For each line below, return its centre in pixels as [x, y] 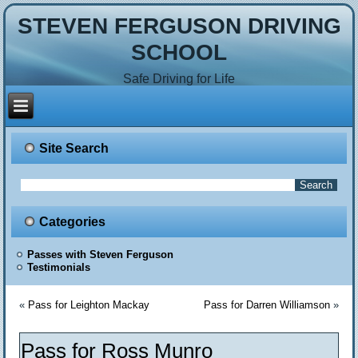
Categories [73, 222]
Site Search [74, 149]
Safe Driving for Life [179, 78]
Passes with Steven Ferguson [101, 255]
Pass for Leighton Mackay [89, 305]
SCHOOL [179, 53]
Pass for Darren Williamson [267, 305]
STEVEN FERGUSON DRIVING [179, 26]
